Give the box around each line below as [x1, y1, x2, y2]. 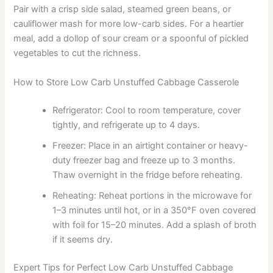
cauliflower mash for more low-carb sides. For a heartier [13, 18, 244, 30]
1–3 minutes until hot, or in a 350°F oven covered [52, 204, 257, 216]
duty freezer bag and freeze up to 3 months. [52, 154, 236, 166]
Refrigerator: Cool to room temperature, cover [52, 104, 241, 116]
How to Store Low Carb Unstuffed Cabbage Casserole [13, 76, 239, 88]
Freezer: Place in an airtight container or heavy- [52, 140, 249, 151]
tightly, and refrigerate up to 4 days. [52, 119, 200, 130]
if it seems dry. [52, 233, 113, 245]
